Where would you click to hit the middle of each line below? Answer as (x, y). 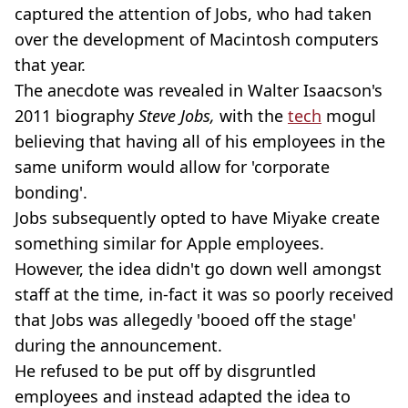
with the (254, 116)
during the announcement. (118, 346)
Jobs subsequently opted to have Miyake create (197, 218)
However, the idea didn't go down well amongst (198, 269)
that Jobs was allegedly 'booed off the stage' (185, 320)
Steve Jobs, (177, 116)
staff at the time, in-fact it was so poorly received (204, 295)
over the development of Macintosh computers (197, 40)
